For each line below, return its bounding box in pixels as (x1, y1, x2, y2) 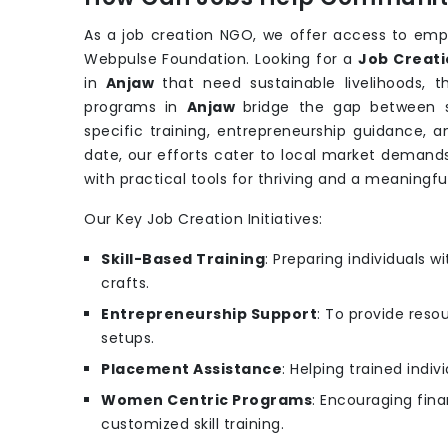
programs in (84, 97, 187, 118)
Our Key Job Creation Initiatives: (84, 209, 323, 230)
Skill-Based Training (101, 249, 265, 270)
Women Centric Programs (101, 390, 312, 411)
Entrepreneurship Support (101, 304, 317, 325)
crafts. (101, 273, 150, 294)
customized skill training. (101, 414, 284, 435)
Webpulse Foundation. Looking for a (84, 49, 359, 70)
